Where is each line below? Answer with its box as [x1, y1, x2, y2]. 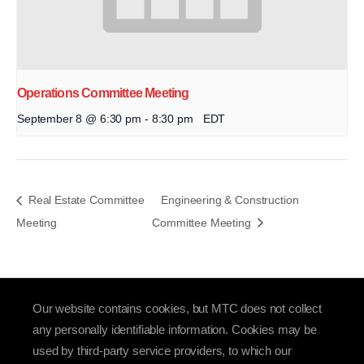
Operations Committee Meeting [17, 86, 189, 101]
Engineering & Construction [161, 193, 299, 207]
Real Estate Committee [25, 193, 145, 207]
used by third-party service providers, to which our [32, 343, 292, 357]
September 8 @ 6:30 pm [17, 113, 141, 126]
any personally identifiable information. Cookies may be [32, 322, 317, 336]
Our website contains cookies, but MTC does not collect [32, 301, 322, 315]
